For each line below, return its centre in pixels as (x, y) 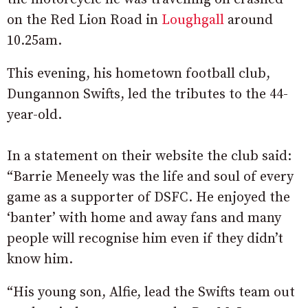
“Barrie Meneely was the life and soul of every (150, 177)
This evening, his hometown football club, (139, 74)
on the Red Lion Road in (84, 21)
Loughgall (193, 21)
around (249, 21)
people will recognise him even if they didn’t (145, 239)
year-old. (34, 115)
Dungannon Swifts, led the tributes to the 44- (147, 95)
